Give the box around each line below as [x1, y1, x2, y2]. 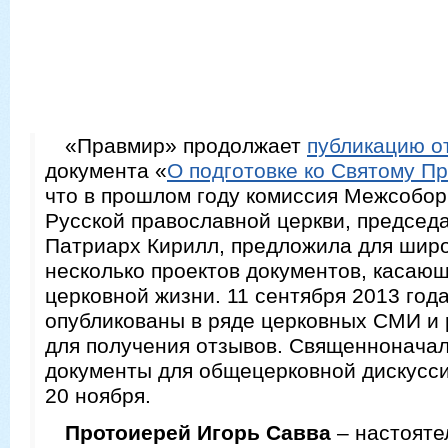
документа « [45, 159, 167, 182]
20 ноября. [45, 384, 151, 407]
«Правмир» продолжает [65, 134, 307, 157]
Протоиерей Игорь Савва [65, 421, 331, 444]
